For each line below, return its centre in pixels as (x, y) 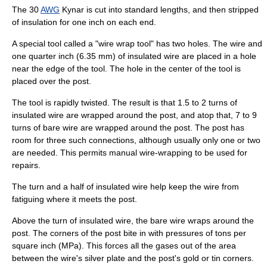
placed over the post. (52, 81)
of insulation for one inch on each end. (84, 22)
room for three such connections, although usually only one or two (136, 140)
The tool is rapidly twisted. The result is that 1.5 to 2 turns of (125, 103)
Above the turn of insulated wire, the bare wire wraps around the (133, 221)
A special (30, 44)
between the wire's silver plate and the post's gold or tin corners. (133, 258)
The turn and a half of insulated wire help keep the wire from (125, 187)
